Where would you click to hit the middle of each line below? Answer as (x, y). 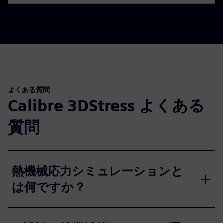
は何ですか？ (49, 187)
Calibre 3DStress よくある (106, 105)
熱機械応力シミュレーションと (98, 171)
